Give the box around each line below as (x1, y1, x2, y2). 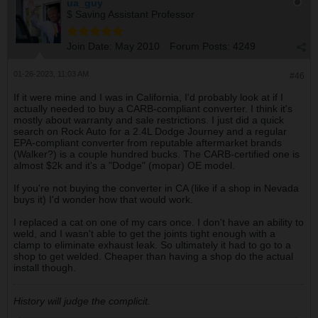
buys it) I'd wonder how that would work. (13, 194, 193, 205)
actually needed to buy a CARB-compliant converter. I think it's (13, 103, 292, 114)
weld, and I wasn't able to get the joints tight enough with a (13, 228, 275, 239)
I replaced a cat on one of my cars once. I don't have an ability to (13, 216, 304, 228)
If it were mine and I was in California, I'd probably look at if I (13, 92, 283, 103)
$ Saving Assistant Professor (67, 9, 194, 20)
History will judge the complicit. (13, 295, 150, 307)
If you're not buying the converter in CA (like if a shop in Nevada (13, 182, 299, 194)
